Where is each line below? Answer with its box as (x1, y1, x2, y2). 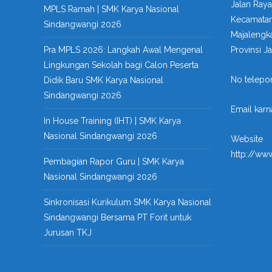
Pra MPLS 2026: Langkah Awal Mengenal (44, 45, 203, 55)
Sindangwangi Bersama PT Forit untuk (44, 212, 191, 222)
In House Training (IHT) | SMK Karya (44, 116, 181, 126)
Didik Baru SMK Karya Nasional (44, 75, 163, 85)
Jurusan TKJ (44, 228, 92, 237)
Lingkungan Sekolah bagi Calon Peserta (44, 60, 199, 70)
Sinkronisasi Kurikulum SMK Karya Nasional (44, 197, 211, 207)
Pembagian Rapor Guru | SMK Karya (44, 157, 184, 166)
